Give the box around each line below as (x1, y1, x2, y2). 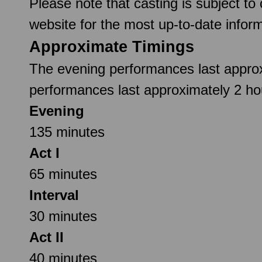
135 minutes (29, 123, 105, 140)
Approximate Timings (29, 37, 194, 56)
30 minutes (29, 208, 97, 224)
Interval (29, 187, 79, 203)
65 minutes (29, 166, 97, 182)
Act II (29, 229, 64, 245)
